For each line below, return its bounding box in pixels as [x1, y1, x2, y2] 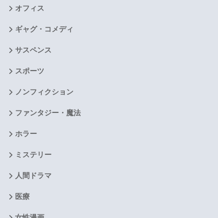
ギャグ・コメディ [15, 25, 73, 34]
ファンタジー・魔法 [15, 109, 81, 117]
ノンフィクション [15, 88, 73, 96]
